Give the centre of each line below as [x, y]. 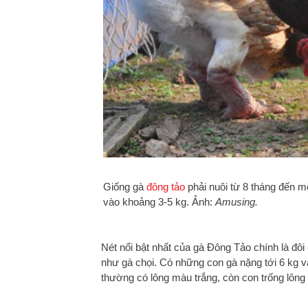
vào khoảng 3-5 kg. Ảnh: [159, 201]
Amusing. [236, 201]
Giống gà [125, 186]
